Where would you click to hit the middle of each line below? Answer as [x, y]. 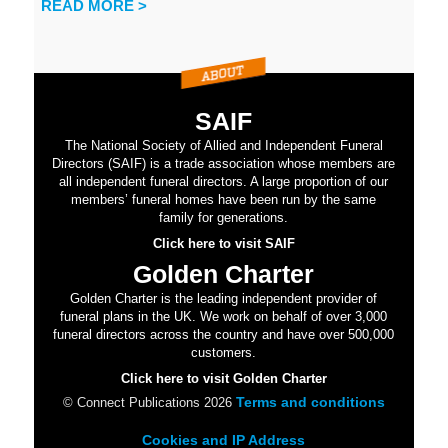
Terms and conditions [310, 402]
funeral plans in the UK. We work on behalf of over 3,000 [224, 317]
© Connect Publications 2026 [147, 403]
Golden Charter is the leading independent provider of [224, 299]
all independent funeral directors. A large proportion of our [224, 182]
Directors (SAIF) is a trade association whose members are [224, 164]
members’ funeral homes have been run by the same [224, 200]
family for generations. [224, 218]
